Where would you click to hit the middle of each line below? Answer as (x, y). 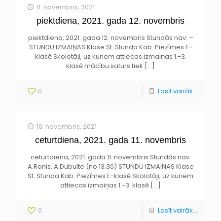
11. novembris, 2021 (66, 7)
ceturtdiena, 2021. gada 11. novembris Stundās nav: (110, 157)
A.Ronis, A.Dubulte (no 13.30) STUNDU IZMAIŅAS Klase (110, 166)
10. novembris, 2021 (67, 127)
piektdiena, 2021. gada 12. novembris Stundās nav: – (110, 38)
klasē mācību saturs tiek (105, 66)
